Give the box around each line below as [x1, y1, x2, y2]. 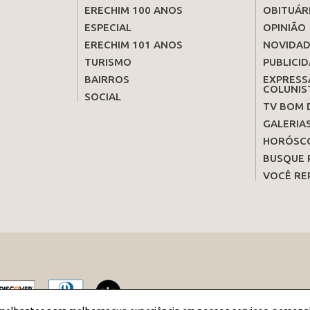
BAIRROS [84, 73, 129, 85]
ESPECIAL [84, 21, 131, 33]
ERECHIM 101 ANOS [84, 38, 183, 51]
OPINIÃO [262, 21, 306, 33]
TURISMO [84, 55, 131, 68]
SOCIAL [84, 90, 121, 102]
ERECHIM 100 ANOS [84, 3, 183, 16]
